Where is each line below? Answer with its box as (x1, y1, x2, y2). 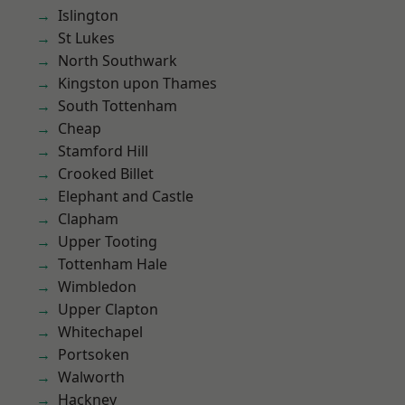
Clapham (58, 209, 118, 229)
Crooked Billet (58, 164, 154, 184)
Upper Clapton (58, 299, 158, 319)
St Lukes (58, 28, 115, 48)
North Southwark (58, 51, 177, 71)
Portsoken (58, 344, 129, 364)
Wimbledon (58, 277, 137, 297)
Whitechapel (58, 322, 143, 342)
